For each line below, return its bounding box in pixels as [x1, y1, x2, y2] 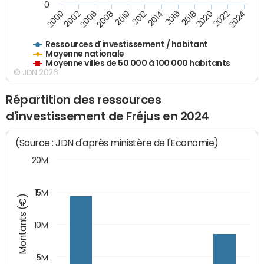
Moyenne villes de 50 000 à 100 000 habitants [45, 58, 231, 68]
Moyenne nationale [45, 49, 125, 59]
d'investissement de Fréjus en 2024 [6, 110, 209, 122]
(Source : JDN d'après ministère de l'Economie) [15, 137, 219, 149]
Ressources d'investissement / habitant [45, 39, 209, 49]
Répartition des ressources [6, 93, 161, 105]
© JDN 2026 [14, 68, 58, 77]
